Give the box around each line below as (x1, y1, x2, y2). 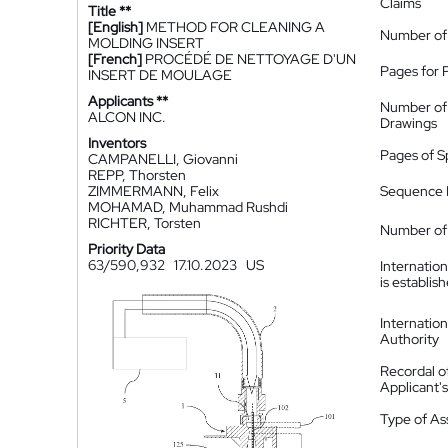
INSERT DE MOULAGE (88, 66, 232, 84)
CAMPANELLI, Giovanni (88, 150, 238, 168)
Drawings (380, 114, 437, 132)
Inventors (88, 134, 146, 152)
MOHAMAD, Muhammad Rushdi (88, 198, 288, 216)
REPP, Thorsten (88, 166, 186, 184)
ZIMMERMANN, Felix (88, 182, 219, 200)
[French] (88, 50, 142, 68)
